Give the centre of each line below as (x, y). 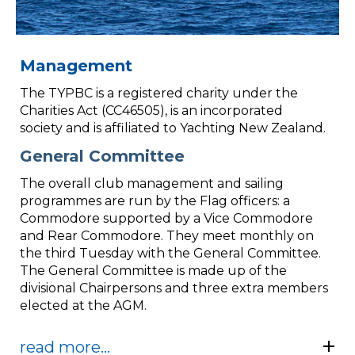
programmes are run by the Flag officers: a (155, 200)
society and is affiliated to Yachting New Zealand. (176, 128)
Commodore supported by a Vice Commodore (166, 218)
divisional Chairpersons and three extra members (174, 288)
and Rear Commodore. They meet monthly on (167, 235)
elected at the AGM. (83, 305)
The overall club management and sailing (152, 183)
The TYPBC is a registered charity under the (159, 93)
